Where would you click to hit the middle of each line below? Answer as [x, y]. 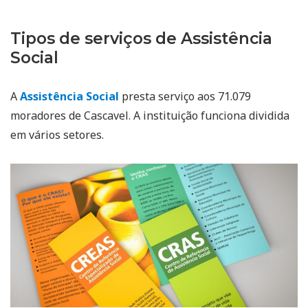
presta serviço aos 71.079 [185, 96]
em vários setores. [57, 134]
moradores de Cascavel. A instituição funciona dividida [150, 115]
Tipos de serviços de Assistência [141, 38]
